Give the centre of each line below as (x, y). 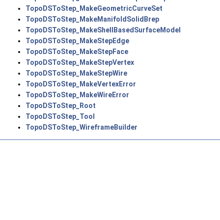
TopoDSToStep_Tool (60, 117)
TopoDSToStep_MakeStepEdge (77, 41)
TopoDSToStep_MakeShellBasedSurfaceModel (103, 30)
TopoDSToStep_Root (61, 106)
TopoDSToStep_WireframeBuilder (82, 127)
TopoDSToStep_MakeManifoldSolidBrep (92, 19)
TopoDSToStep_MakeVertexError (81, 84)
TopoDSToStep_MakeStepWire (76, 73)
